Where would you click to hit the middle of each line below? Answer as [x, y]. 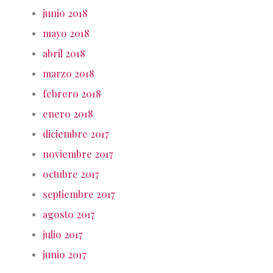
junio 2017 [65, 255]
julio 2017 [63, 235]
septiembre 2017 [79, 194]
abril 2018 [64, 54]
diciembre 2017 [76, 134]
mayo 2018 [66, 34]
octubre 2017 [71, 174]
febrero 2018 [72, 94]
